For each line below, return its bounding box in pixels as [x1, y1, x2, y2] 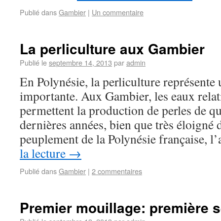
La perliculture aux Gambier [20, 38, 205, 59]
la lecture [20, 145, 69, 161]
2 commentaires [92, 166, 142, 176]
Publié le [20, 57, 47, 68]
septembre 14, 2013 [49, 57, 112, 68]
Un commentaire [92, 7, 144, 17]
